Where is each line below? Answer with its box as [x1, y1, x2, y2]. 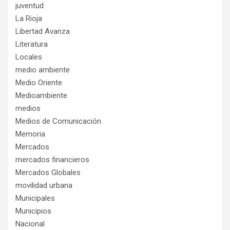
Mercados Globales [15, 167, 81, 177]
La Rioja [15, 13, 42, 23]
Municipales [15, 193, 55, 203]
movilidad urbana [15, 180, 72, 190]
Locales [15, 52, 42, 62]
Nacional [15, 219, 45, 228]
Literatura [15, 39, 48, 49]
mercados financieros [15, 155, 89, 164]
